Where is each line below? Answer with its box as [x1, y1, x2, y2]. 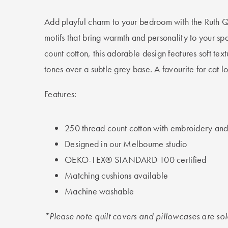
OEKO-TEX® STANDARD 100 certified [65, 153, 207, 165]
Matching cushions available [65, 169, 168, 181]
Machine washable [65, 185, 134, 197]
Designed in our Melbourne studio [65, 137, 187, 150]
